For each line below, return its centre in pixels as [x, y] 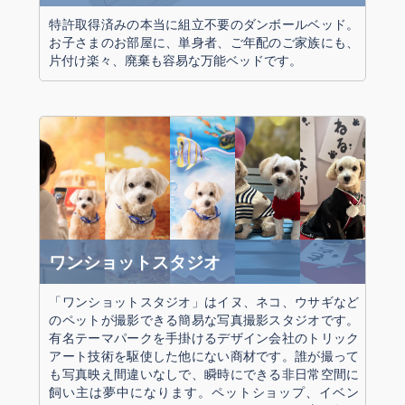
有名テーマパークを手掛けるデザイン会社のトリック [204, 337]
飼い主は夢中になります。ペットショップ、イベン [204, 391]
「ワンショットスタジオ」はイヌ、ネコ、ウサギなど [204, 301]
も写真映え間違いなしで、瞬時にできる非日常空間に [204, 373]
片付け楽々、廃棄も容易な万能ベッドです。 [176, 60]
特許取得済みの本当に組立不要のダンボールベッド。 [204, 24]
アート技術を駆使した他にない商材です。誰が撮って [204, 355]
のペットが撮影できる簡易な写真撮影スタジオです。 [204, 319]
